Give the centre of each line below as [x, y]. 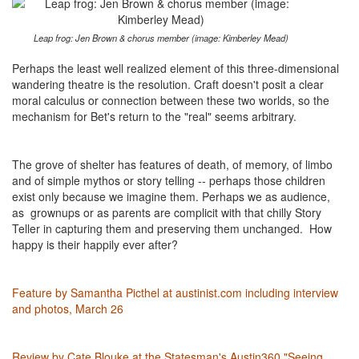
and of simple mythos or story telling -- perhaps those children [169, 180]
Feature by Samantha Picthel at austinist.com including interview [175, 292]
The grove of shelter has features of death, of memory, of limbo [172, 164]
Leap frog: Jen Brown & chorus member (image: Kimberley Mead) [161, 38]
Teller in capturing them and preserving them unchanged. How [172, 228]
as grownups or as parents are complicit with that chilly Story [167, 212]
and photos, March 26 [68, 309]
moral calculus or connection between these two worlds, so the [171, 100]
